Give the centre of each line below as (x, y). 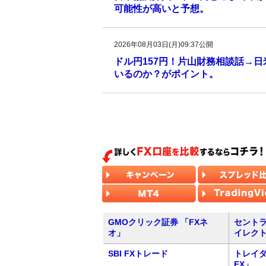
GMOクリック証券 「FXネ (158, 222)
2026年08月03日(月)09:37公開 (164, 45)
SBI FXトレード (138, 254)
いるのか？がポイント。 (166, 74)
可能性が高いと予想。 (161, 9)
